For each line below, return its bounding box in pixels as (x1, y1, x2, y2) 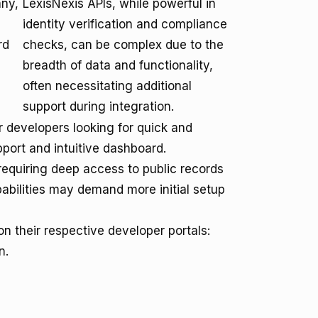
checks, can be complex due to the (23, 38, 224, 52)
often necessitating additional (23, 79, 192, 93)
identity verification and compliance (23, 17, 227, 31)
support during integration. (23, 99, 174, 114)
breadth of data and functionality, (23, 58, 213, 72)
